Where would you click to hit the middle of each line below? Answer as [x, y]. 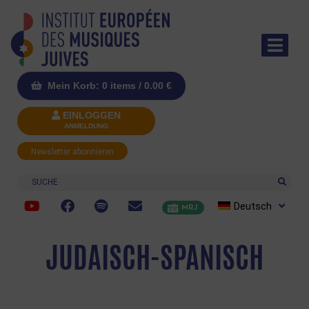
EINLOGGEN [92, 116]
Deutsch [252, 206]
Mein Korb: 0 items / [94, 86]
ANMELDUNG [86, 126]
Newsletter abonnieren [72, 152]
